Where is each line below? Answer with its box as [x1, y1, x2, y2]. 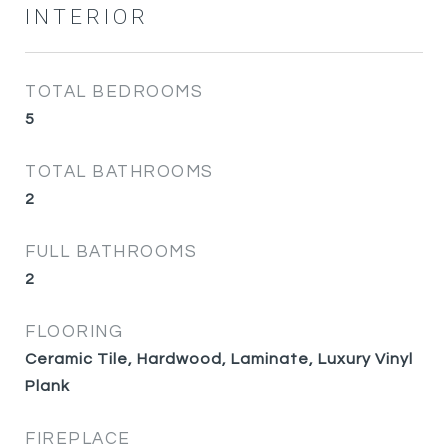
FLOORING [25, 323, 123, 341]
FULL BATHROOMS [25, 243, 197, 261]
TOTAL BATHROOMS [25, 163, 214, 181]
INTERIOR [25, 2, 149, 33]
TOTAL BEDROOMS [25, 83, 203, 101]
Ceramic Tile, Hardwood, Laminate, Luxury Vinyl [25, 351, 413, 367]
